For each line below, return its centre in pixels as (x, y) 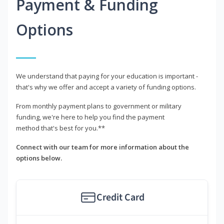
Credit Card (120, 198)
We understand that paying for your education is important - (107, 76)
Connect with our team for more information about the (102, 147)
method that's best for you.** (60, 128)
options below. (39, 158)
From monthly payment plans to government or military (99, 106)
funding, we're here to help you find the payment (90, 117)
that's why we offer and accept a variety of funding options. (106, 87)
